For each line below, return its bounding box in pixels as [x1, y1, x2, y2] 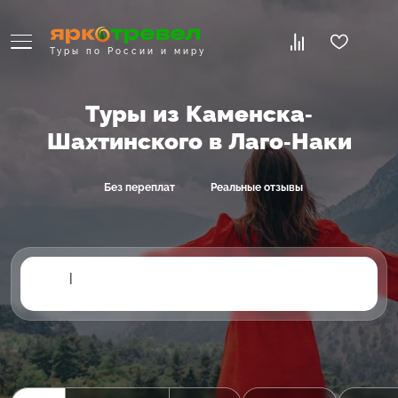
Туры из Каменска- [85, 100, 313, 127]
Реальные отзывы [211, 181, 303, 194]
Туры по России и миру [50, 46, 206, 56]
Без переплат [104, 181, 175, 194]
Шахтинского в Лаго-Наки [46, 128, 352, 155]
